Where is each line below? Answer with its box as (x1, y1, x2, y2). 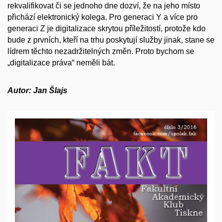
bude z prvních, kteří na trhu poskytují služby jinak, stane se (7, 35, 215, 44)
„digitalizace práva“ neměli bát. (7, 58, 115, 67)
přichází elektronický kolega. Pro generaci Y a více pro (7, 12, 198, 21)
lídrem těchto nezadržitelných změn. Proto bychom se (7, 47, 194, 55)
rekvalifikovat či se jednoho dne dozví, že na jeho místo (7, 1, 200, 10)
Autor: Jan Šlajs (7, 86, 67, 95)
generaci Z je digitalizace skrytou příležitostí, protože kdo (7, 24, 206, 33)
